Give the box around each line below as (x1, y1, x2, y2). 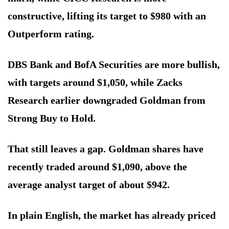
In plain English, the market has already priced (8, 210, 216, 221)
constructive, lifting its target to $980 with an (8, 10, 206, 22)
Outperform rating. (8, 28, 94, 40)
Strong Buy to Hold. (8, 112, 96, 124)
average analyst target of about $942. (8, 179, 170, 191)
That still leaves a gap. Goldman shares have (8, 143, 203, 155)
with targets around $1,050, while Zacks (8, 77, 182, 88)
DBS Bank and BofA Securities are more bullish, (8, 59, 220, 71)
